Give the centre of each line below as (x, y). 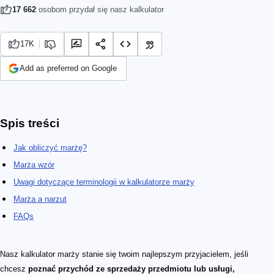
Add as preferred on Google (68, 68)
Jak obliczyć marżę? (50, 147)
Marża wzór (34, 165)
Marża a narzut (40, 199)
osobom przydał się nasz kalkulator (100, 9)
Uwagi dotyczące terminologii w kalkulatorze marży (104, 182)
